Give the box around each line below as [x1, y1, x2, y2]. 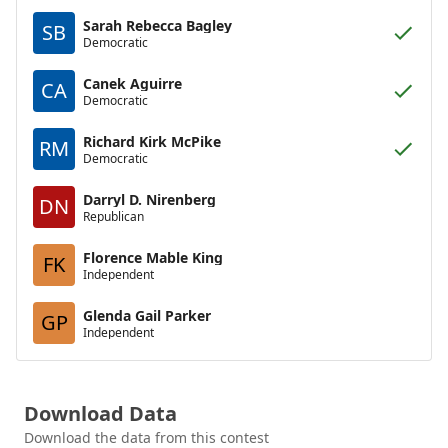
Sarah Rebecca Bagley [83, 15, 232, 35]
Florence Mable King [83, 247, 223, 267]
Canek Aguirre [83, 73, 182, 93]
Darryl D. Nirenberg [83, 189, 216, 209]
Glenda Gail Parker [83, 305, 211, 325]
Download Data [24, 400, 177, 427]
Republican [83, 207, 144, 225]
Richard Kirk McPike [83, 131, 221, 151]
